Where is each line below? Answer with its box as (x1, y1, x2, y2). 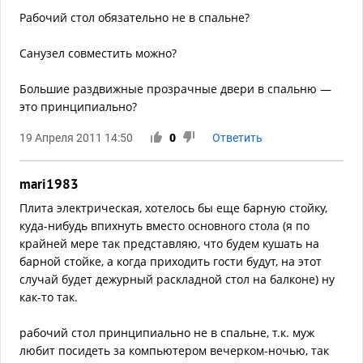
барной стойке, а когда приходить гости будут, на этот (19, 254, 322, 270)
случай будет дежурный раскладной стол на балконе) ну (19, 271, 335, 288)
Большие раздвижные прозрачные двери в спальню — (19, 81, 331, 97)
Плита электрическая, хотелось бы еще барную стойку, (19, 200, 327, 216)
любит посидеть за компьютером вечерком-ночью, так (19, 343, 329, 359)
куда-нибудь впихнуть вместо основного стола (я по (19, 218, 310, 234)
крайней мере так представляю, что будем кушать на (19, 236, 319, 252)
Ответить (212, 131, 263, 145)
